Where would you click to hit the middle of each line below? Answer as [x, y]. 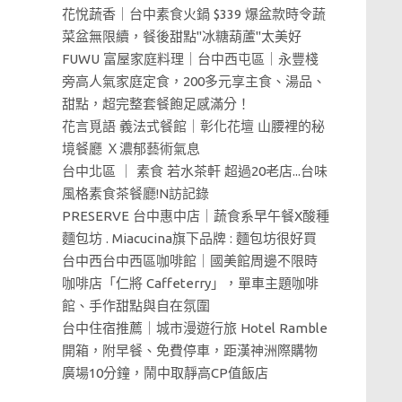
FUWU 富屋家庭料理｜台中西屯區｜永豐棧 [190, 59]
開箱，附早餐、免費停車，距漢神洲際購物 [189, 350]
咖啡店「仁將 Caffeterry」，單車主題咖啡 [190, 283]
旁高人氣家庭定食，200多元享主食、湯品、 [193, 81]
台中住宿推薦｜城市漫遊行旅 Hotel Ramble [194, 328]
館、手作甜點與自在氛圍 [135, 306]
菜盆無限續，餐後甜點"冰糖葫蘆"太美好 [181, 36]
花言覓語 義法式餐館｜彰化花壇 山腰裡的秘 [193, 126]
